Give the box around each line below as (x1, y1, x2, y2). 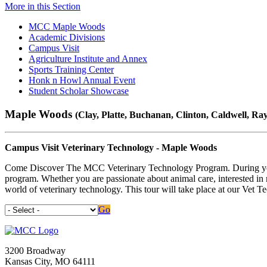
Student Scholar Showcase (29, 85, 129, 96)
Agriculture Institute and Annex (29, 53, 147, 64)
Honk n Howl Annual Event (29, 74, 135, 85)
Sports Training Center (29, 64, 114, 74)
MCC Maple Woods (29, 21, 105, 32)
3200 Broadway (5, 246, 66, 256)
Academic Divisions (29, 32, 105, 42)
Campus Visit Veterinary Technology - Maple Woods (5, 142, 217, 153)
